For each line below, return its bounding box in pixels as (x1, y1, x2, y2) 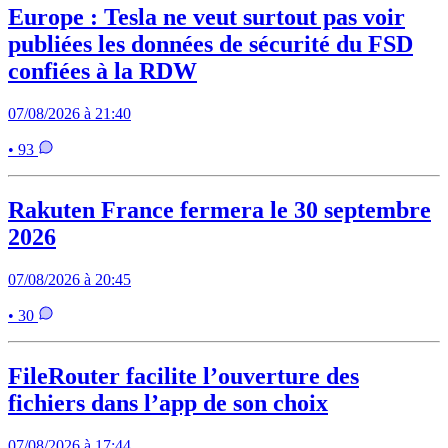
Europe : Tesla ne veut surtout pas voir (8, 4, 405, 31)
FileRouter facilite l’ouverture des (8, 362, 359, 389)
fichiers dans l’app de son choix (8, 389, 328, 416)
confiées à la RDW (8, 58, 197, 85)
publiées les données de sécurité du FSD (8, 31, 413, 58)
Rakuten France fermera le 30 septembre (8, 196, 431, 223)
